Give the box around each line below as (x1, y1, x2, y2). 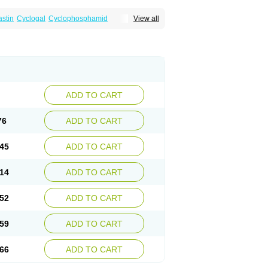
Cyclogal (17, 14, 45, 23)
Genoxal (121, 23, 149, 31)
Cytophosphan (2, 23, 50, 31)
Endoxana (85, 23, 118, 31)
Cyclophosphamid (48, 14, 108, 23)
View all (133, 14, 159, 23)
